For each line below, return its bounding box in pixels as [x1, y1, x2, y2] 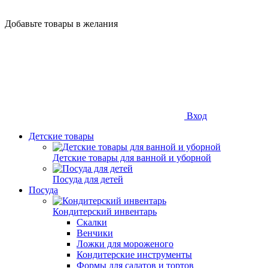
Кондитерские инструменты [77, 249, 192, 260]
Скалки [77, 217, 107, 227]
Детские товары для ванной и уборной [53, 153, 211, 163]
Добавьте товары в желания [5, 19, 118, 29]
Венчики [77, 228, 113, 238]
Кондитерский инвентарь [53, 206, 157, 217]
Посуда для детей [53, 174, 123, 184]
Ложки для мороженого [77, 239, 173, 249]
